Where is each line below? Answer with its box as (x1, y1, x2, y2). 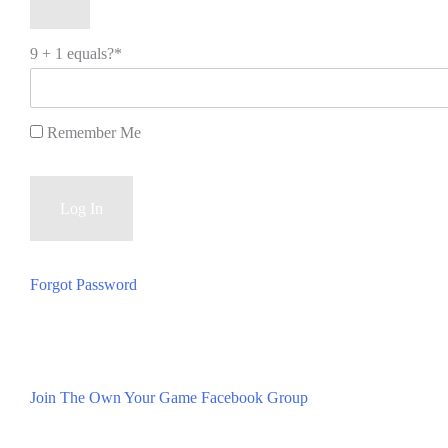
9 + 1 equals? (30, 45, 114, 63)
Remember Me (43, 124, 141, 142)
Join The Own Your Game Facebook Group (30, 389, 308, 407)
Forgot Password (30, 276, 137, 294)
